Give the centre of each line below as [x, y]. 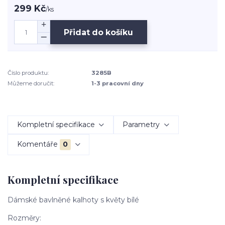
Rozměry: [24, 218]
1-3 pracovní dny [118, 83]
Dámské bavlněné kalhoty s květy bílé [73, 200]
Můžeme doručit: [31, 83]
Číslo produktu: [28, 73]
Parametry [141, 125]
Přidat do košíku [99, 32]
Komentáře [37, 144]
